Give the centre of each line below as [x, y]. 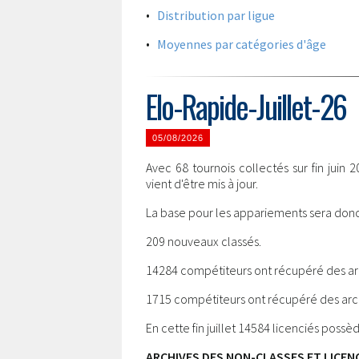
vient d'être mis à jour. [202, 184]
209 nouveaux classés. [204, 241]
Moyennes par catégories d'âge [242, 44]
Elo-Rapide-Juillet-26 [246, 106]
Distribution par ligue [216, 15]
